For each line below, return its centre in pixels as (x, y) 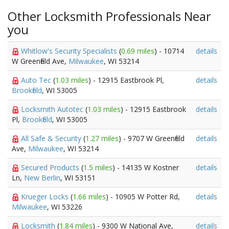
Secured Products (51, 167)
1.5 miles (98, 167)
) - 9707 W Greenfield (152, 138)
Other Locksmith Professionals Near (109, 16)
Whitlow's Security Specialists (70, 51)
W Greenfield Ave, (40, 61)
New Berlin (42, 178)
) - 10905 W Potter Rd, (143, 197)
